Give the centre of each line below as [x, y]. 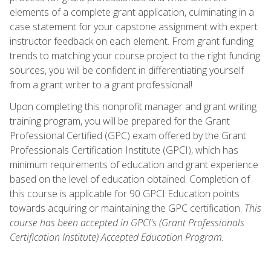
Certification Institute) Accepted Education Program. [117, 237]
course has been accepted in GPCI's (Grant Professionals [127, 222]
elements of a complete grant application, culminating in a [132, 12]
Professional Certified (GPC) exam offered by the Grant [128, 135]
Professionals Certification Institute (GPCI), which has [124, 150]
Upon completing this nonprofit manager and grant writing [133, 106]
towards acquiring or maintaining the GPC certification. [127, 208]
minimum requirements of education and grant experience [134, 164]
